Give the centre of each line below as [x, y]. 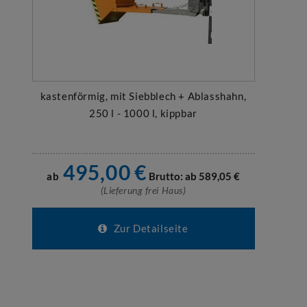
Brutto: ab [172, 176]
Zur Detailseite [150, 228]
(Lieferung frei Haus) [143, 190]
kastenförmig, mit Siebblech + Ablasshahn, [143, 96]
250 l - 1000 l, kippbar [143, 113]
